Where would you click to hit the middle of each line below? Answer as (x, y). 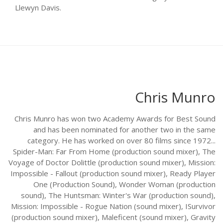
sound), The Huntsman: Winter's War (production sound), (118, 195)
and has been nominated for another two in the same (124, 130)
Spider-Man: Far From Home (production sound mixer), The (114, 152)
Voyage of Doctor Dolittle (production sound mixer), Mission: (112, 163)
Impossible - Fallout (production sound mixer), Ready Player (113, 173)
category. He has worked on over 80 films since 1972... (121, 141)
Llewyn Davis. (38, 8)
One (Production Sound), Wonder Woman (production (124, 184)
